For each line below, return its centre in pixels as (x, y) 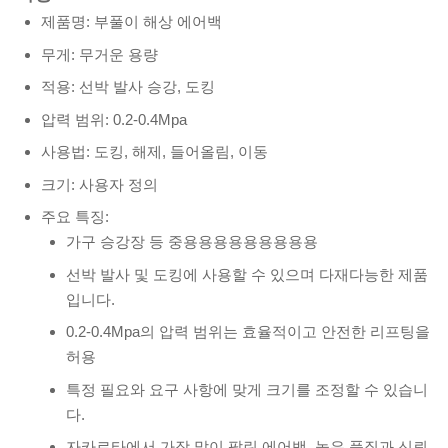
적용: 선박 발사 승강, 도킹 (128, 87)
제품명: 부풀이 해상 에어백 (131, 22)
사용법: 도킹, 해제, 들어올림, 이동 (154, 152)
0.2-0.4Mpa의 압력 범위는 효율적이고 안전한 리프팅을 (248, 332)
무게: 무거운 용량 (99, 54)
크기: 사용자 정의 (99, 184)
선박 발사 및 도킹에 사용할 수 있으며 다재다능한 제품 (247, 274)
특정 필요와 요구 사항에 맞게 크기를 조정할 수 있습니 (247, 389)
